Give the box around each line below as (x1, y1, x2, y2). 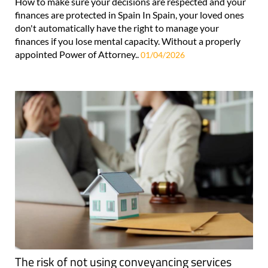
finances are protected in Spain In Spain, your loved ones (15, 8, 244, 20)
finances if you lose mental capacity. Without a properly (15, 35, 240, 47)
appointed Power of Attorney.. (15, 48, 141, 60)
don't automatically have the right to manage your (15, 22, 219, 33)
